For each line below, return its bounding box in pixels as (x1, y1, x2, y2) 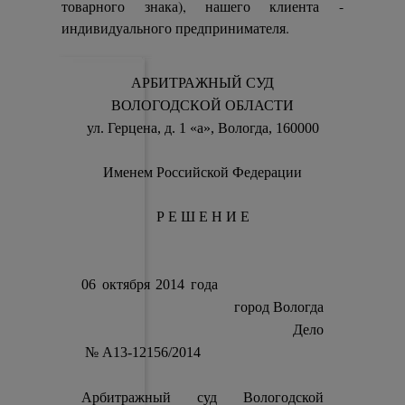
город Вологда (222, 299, 324, 315)
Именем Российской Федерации (103, 165, 302, 180)
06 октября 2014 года (81, 277, 324, 292)
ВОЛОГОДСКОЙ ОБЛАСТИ (111, 98, 294, 113)
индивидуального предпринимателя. (61, 18, 290, 37)
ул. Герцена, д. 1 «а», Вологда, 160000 (86, 120, 319, 136)
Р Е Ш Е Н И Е (155, 209, 250, 224)
